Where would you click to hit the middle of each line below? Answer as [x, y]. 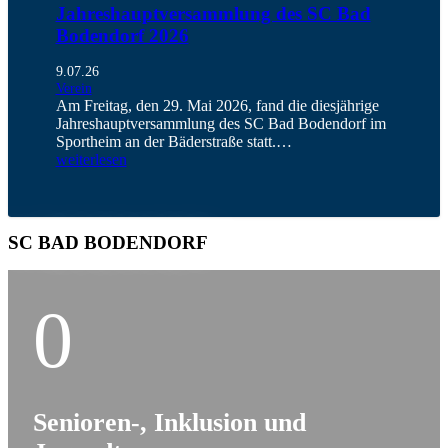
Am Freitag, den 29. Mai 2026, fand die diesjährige [217, 105]
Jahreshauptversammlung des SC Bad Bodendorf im [220, 123]
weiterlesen [91, 159]
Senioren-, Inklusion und [169, 422]
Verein [73, 87]
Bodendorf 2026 [122, 36]
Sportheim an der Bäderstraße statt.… [173, 141]
